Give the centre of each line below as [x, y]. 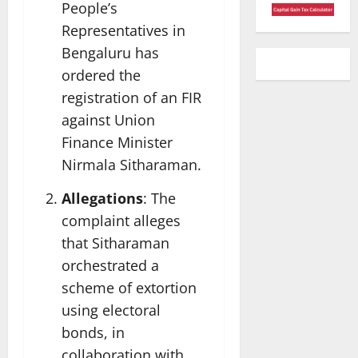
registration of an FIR [131, 98]
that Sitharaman [115, 243]
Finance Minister [117, 143]
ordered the [101, 76]
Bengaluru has [110, 53]
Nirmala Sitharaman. [131, 165]
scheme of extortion [129, 287]
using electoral [111, 310]
